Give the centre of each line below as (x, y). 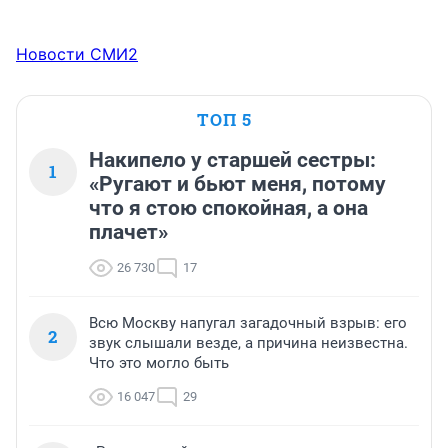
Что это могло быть (159, 363)
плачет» (128, 232)
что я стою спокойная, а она (228, 208)
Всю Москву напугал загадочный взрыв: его (248, 323)
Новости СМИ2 (77, 54)
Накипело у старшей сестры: (232, 160)
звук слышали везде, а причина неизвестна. (248, 343)
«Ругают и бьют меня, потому (237, 184)
